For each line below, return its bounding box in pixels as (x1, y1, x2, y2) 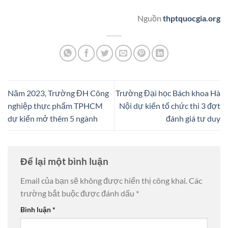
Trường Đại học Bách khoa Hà (116, 88, 220, 98)
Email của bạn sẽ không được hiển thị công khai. (20, 175, 187, 185)
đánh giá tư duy (166, 113, 220, 123)
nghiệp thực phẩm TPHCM (8, 100, 103, 110)
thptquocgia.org (163, 13, 220, 23)
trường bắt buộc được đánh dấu (20, 188, 136, 198)
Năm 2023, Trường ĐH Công (8, 88, 109, 98)
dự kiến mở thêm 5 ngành (8, 113, 98, 123)
